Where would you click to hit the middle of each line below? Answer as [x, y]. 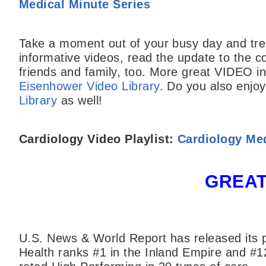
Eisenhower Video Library [89, 86]
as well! [80, 100]
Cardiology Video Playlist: [98, 139]
